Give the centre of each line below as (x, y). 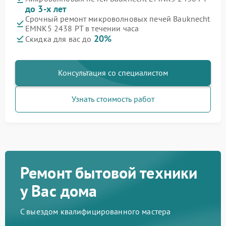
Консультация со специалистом (113, 73)
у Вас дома (59, 191)
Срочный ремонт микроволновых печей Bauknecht (118, 19)
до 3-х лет (46, 9)
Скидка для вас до (60, 39)
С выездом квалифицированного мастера (96, 212)
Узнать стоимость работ (113, 99)
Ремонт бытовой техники (109, 173)
